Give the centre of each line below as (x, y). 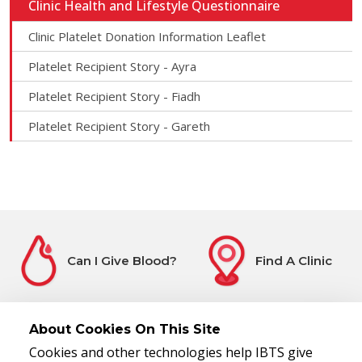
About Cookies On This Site (125, 329)
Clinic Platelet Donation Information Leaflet (147, 36)
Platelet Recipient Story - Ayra (112, 66)
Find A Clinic (293, 260)
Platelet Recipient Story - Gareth (119, 126)
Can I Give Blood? (122, 260)
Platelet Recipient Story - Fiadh (114, 96)
